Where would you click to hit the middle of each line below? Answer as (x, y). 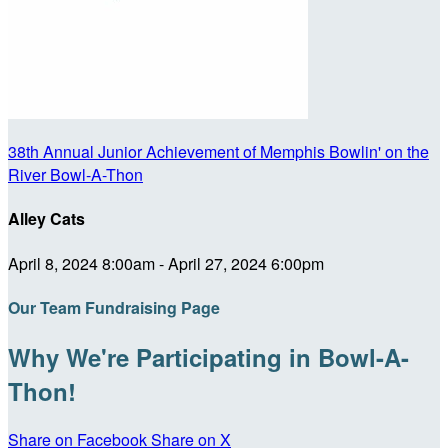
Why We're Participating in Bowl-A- (208, 357)
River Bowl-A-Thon (75, 174)
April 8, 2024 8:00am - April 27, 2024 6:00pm (166, 263)
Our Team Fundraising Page (114, 307)
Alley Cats (46, 219)
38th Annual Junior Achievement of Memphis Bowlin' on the (218, 151)
